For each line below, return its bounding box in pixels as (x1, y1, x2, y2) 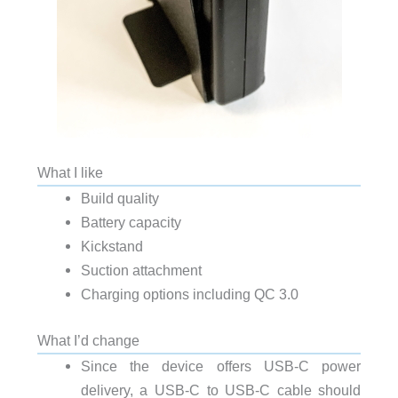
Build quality (80, 190, 159, 207)
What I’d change (36, 331, 139, 348)
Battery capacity (80, 214, 181, 231)
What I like (36, 164, 103, 181)
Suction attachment (80, 262, 202, 279)
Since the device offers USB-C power (80, 357, 362, 374)
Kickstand (80, 238, 143, 255)
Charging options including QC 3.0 (80, 286, 298, 303)
